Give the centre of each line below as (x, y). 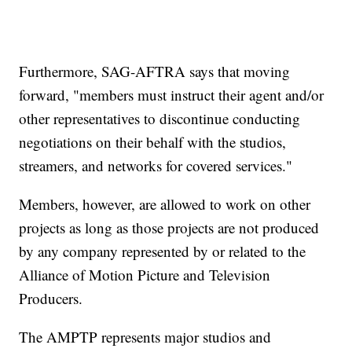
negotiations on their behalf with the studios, (153, 141)
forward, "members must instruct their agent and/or (172, 94)
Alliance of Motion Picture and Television (145, 274)
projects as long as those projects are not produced (169, 227)
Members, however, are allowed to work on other (165, 203)
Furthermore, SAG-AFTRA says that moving (155, 71)
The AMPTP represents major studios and (145, 336)
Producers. (51, 298)
